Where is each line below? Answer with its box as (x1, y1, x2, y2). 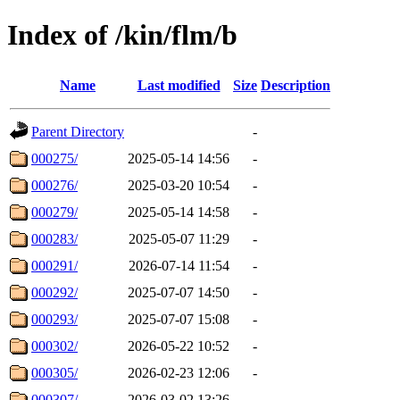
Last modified (137, 77, 221, 93)
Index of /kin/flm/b (7, 19, 237, 52)
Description (261, 77, 330, 93)
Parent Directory (31, 123, 124, 139)
